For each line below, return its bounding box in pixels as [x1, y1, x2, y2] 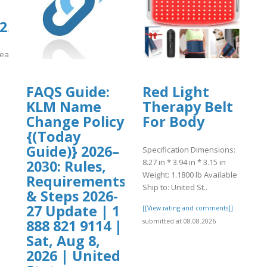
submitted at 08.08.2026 [142, 216, 216, 225]
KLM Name [26, 97, 101, 117]
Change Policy [26, 112, 124, 132]
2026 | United [26, 246, 120, 266]
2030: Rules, [26, 157, 106, 176]
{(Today [26, 127, 80, 147]
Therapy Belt [142, 97, 233, 117]
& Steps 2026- [26, 187, 118, 206]
